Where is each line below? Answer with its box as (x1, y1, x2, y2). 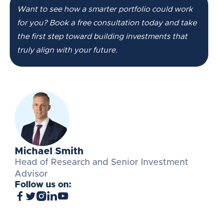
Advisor (15, 169, 48, 179)
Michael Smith (15, 146, 84, 156)
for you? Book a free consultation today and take (17, 18, 197, 27)
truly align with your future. (17, 46, 118, 54)
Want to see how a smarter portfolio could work (17, 5, 193, 13)
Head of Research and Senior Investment (15, 158, 188, 167)
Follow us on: (15, 180, 72, 189)
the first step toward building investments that (17, 32, 187, 40)
